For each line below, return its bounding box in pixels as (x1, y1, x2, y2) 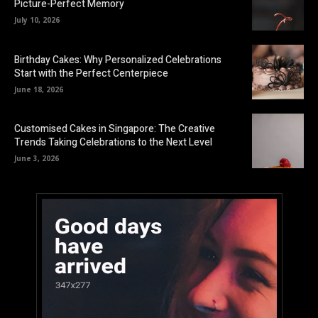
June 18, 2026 (14, 84, 63, 94)
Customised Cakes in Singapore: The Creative (14, 121, 215, 136)
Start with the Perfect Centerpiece (14, 65, 168, 81)
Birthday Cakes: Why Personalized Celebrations (14, 52, 221, 67)
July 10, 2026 (14, 15, 60, 26)
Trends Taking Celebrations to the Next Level (14, 134, 212, 150)
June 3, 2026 (14, 153, 59, 163)
